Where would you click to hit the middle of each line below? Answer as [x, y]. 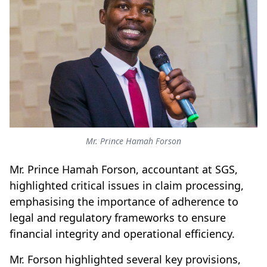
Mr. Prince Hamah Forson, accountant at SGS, [124, 169]
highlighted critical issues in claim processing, [127, 185]
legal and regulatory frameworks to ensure [118, 217]
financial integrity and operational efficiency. [122, 233]
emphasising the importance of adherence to [124, 201]
